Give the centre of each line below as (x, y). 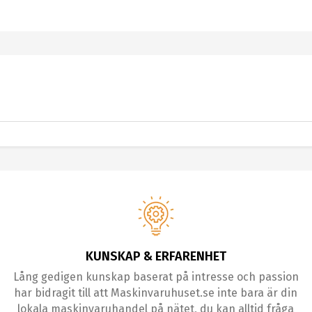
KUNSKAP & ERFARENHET (156, 256)
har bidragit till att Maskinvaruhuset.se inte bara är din (156, 293)
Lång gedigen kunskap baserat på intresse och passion (156, 277)
